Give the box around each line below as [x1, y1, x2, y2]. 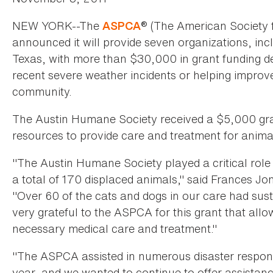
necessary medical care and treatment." [12, 221, 217, 237]
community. [12, 83, 72, 100]
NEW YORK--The [12, 18, 102, 34]
